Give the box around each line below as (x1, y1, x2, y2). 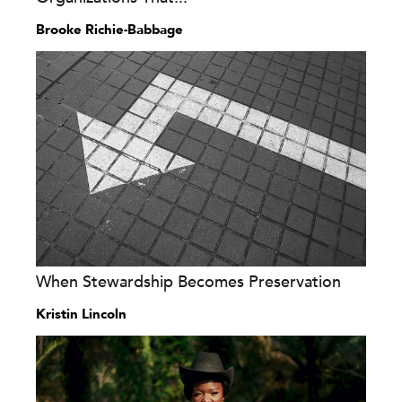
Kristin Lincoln (36, 305, 127, 323)
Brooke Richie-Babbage (36, 21, 183, 39)
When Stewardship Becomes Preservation (36, 271, 341, 293)
